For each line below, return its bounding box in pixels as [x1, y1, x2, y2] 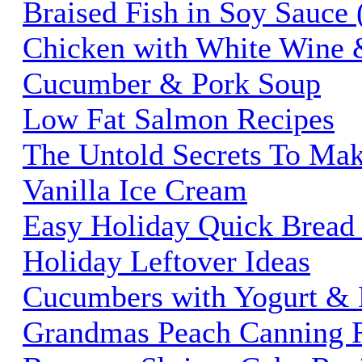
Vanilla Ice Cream [23, 172, 247, 207]
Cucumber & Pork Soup [23, 65, 321, 100]
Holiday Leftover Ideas [23, 243, 310, 278]
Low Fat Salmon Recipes [23, 101, 335, 136]
